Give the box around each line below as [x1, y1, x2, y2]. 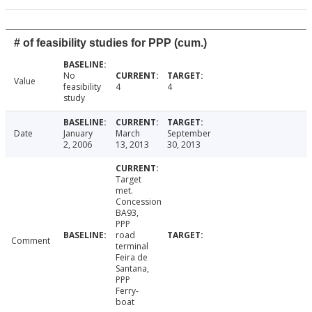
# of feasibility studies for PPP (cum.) [14, 37, 207, 49]
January [63, 127, 93, 140]
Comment [11, 235, 50, 247]
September [167, 127, 212, 140]
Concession [115, 196, 162, 208]
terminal [115, 240, 148, 253]
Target [115, 173, 141, 186]
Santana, [115, 263, 149, 275]
